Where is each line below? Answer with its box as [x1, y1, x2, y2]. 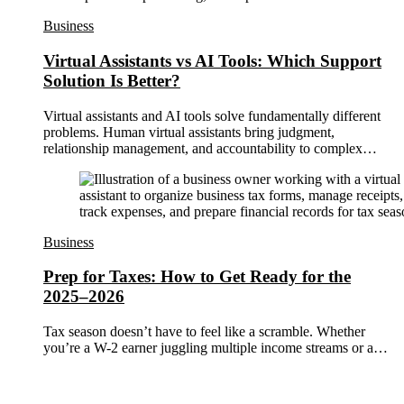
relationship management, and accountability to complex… [43, 140, 377, 156]
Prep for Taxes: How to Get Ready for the [43, 267, 351, 287]
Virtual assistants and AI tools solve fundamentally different [43, 107, 381, 124]
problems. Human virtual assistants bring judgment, [43, 124, 335, 140]
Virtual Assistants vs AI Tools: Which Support [43, 50, 381, 70]
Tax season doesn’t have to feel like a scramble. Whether [43, 323, 365, 339]
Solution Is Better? [43, 70, 180, 90]
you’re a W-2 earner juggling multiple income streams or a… [43, 339, 388, 355]
